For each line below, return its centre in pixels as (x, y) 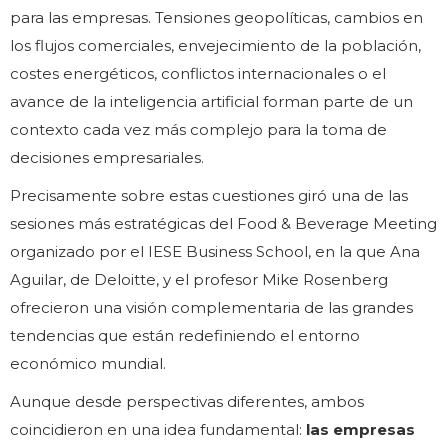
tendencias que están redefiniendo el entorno (185, 336)
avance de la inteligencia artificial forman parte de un (211, 102)
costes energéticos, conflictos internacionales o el (198, 74)
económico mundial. (88, 364)
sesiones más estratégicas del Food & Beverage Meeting (223, 224)
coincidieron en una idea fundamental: (158, 430)
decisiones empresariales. (107, 158)
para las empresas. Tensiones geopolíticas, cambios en (216, 18)
